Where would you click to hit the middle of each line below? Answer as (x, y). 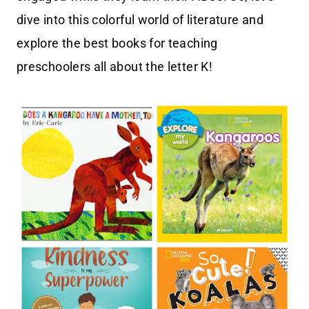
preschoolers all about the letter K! (114, 67)
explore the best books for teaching (117, 43)
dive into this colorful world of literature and (140, 20)
